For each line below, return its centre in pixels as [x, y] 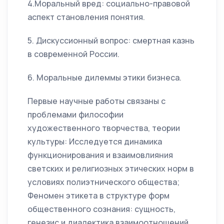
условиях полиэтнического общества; [103, 182]
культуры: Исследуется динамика [95, 142]
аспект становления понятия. [86, 17]
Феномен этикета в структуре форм [98, 196]
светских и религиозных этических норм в [111, 169]
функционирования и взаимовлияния [100, 155]
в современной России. [73, 54]
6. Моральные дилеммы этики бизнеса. [104, 78]
